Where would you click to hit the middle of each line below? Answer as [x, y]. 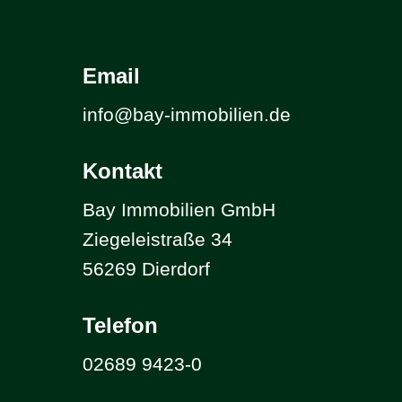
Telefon [120, 326]
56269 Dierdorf [146, 269]
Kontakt [122, 171]
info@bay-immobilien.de [186, 115]
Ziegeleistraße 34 [157, 240]
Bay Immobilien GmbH [179, 210]
